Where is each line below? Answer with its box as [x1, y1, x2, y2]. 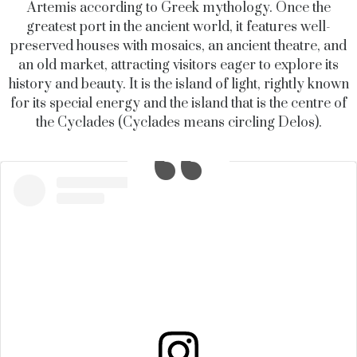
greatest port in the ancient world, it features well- [26, 18, 331, 37]
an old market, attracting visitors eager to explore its [18, 57, 339, 75]
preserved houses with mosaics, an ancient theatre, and [10, 37, 347, 56]
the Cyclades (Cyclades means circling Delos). [35, 114, 322, 132]
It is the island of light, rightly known [128, 76, 349, 94]
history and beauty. [8, 76, 129, 94]
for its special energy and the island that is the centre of [10, 95, 347, 113]
